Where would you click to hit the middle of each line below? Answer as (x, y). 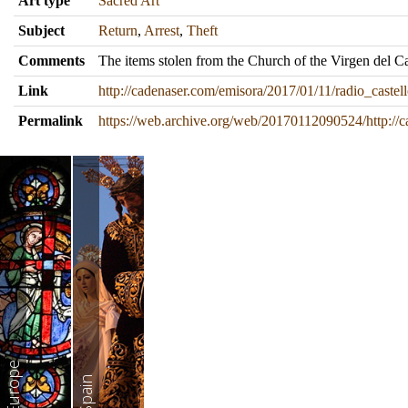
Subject (41, 31)
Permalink (51, 121)
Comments (51, 61)
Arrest (162, 31)
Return (118, 31)
